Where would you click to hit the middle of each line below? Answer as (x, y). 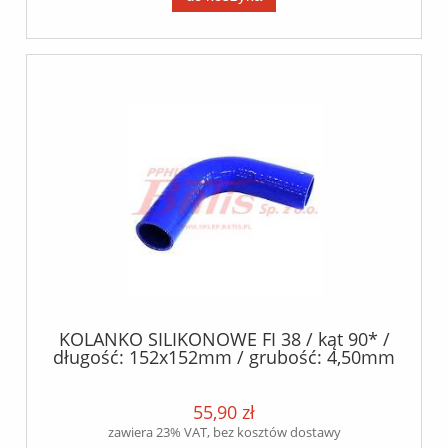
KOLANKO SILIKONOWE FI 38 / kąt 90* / (224, 339)
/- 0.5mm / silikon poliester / (224, 375)
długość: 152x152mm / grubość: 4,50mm (224, 357)
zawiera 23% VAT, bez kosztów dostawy (224, 432)
